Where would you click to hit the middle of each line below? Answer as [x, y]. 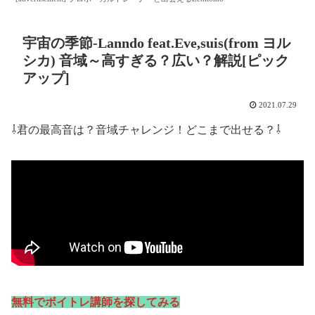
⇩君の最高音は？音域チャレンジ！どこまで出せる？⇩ [146, 129]
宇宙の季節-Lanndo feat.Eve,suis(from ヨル [156, 43]
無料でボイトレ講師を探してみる [96, 302]
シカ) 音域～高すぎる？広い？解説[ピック [156, 60]
